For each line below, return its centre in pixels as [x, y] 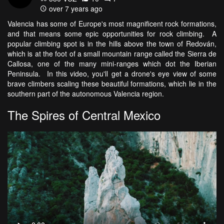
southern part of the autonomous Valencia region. [88, 94]
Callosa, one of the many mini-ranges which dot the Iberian [112, 64]
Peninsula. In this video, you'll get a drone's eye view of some [112, 74]
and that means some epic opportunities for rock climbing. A [112, 34]
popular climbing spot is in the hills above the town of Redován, [112, 44]
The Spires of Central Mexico [84, 115]
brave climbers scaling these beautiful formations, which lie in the [112, 84]
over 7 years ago [75, 9]
